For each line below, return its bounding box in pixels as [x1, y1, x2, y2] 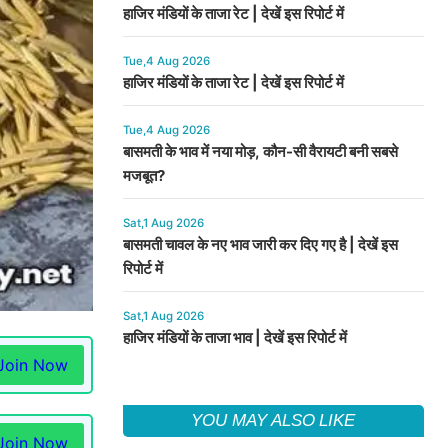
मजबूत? [122, 166, 165, 185]
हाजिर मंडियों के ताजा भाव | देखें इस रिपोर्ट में [122, 328, 347, 347]
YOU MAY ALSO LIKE [191, 411, 356, 430]
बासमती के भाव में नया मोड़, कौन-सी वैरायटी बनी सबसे [122, 142, 398, 161]
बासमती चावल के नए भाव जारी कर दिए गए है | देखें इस [122, 235, 398, 254]
